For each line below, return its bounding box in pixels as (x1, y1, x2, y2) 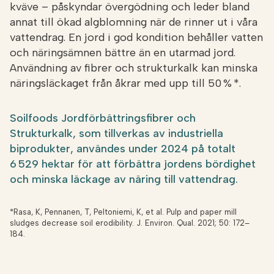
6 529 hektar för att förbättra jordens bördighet (10, 157, 256, 171)
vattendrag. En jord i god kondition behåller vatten (10, 31, 263, 45)
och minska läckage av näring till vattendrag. (10, 172, 238, 187)
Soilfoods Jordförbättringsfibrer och (10, 111, 196, 125)
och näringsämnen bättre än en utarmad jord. (10, 46, 235, 60)
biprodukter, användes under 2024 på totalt (10, 142, 235, 156)
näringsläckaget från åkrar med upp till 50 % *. (10, 76, 241, 91)
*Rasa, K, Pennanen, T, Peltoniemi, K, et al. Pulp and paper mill (10, 207, 237, 217)
